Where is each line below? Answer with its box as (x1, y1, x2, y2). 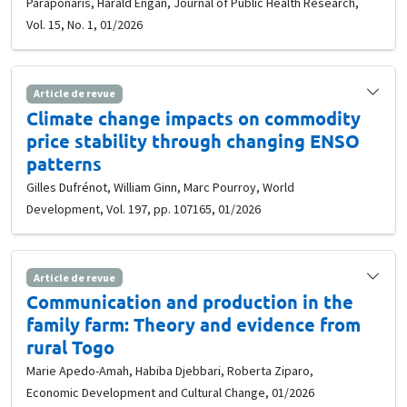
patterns (26, 151, 102, 175)
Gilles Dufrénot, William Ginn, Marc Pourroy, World (26, 178, 294, 195)
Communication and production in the (26, 289, 353, 313)
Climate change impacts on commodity (26, 105, 361, 130)
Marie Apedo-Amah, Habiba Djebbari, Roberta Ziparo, (26, 362, 313, 379)
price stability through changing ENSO (26, 128, 360, 153)
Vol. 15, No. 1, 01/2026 (26, 16, 143, 34)
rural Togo (26, 334, 114, 359)
